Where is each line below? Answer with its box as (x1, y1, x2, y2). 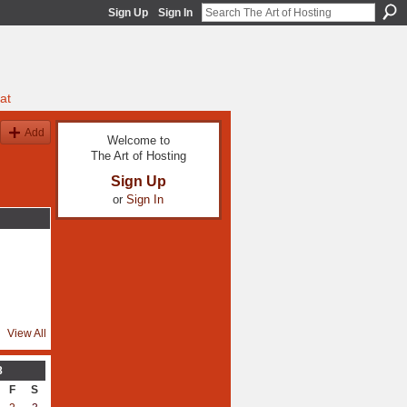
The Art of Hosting (90, 149, 186, 164)
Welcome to (106, 134, 170, 148)
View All (6, 326, 46, 340)
